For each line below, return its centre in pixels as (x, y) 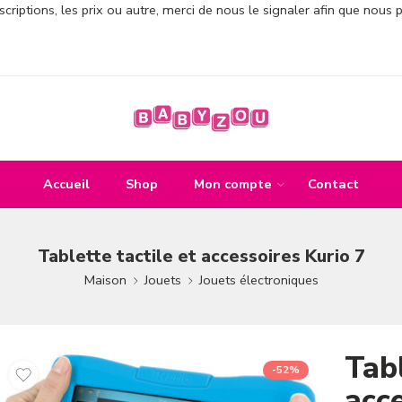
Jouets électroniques (258, 280)
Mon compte (233, 184)
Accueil (66, 184)
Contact (333, 184)
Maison (105, 280)
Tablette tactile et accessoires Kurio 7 (201, 256)
